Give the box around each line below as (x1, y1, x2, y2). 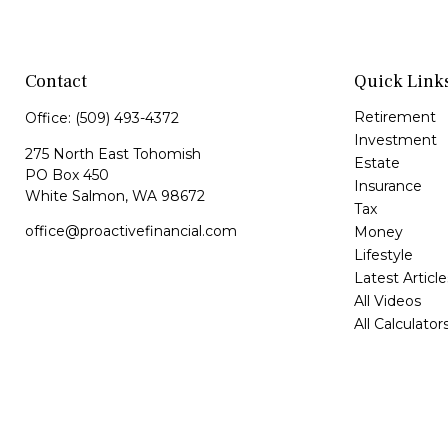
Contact (25, 69, 87, 93)
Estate (353, 153, 400, 172)
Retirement (353, 107, 436, 126)
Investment (353, 130, 437, 149)
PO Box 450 (25, 165, 109, 184)
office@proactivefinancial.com (25, 221, 237, 240)
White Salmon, (25, 186, 128, 205)
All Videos (353, 291, 421, 310)
